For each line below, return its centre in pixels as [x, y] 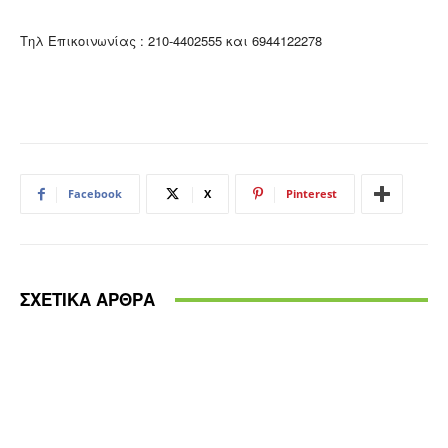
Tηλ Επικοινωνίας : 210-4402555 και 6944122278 [171, 41]
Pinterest [311, 194]
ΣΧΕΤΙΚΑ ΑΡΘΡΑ [87, 299]
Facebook [95, 194]
